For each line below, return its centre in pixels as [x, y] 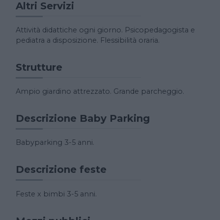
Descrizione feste [61, 170]
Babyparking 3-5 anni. [55, 143]
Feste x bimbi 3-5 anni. [56, 194]
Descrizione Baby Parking [83, 119]
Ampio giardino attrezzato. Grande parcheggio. [100, 92]
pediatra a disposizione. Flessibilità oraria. [88, 41]
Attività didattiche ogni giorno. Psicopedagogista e [105, 30]
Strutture [39, 68]
